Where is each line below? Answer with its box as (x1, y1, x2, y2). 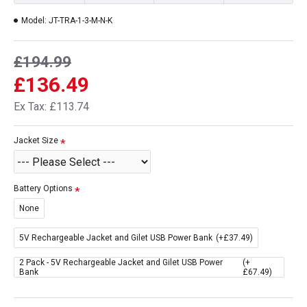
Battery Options (14, 184, 73, 193)
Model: (21, 16, 47, 25)
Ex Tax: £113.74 (14, 100, 89, 113)
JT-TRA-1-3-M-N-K (49, 16, 112, 25)
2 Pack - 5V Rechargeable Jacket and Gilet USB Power (19, 258, 223, 267)
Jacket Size (14, 136, 58, 145)
